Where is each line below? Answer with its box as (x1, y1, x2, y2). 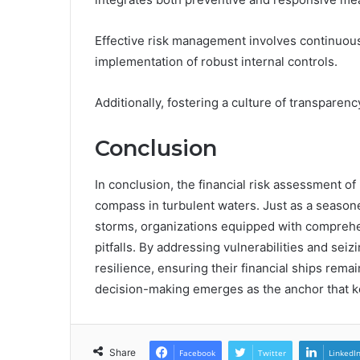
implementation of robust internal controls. (95, 54, 337, 70)
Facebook (179, 346, 215, 358)
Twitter (258, 346, 286, 358)
